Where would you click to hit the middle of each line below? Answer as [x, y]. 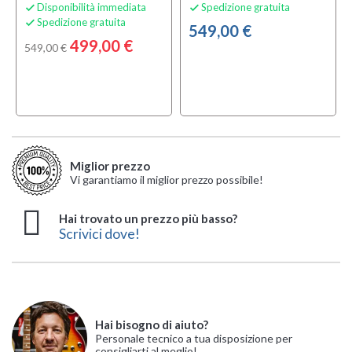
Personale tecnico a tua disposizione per [194, 338]
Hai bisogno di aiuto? [152, 324]
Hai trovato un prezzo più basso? [148, 219]
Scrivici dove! [99, 234]
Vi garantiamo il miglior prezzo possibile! [167, 180]
